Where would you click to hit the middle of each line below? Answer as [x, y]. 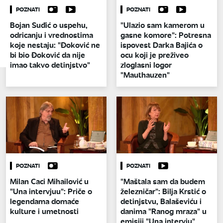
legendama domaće [45, 201]
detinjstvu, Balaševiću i [161, 201]
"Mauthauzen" [145, 75]
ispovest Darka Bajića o [162, 45]
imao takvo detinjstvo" [50, 65]
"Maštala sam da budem [163, 181]
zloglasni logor [146, 65]
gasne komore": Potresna [166, 35]
